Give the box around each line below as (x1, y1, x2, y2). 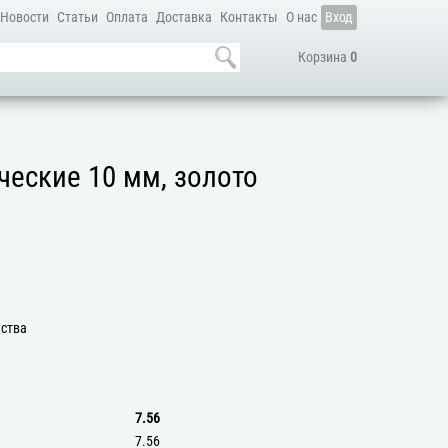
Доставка (155, 9, 212, 26)
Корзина (297, 49, 350, 66)
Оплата (105, 9, 148, 26)
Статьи (56, 9, 98, 26)
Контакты (219, 9, 278, 26)
